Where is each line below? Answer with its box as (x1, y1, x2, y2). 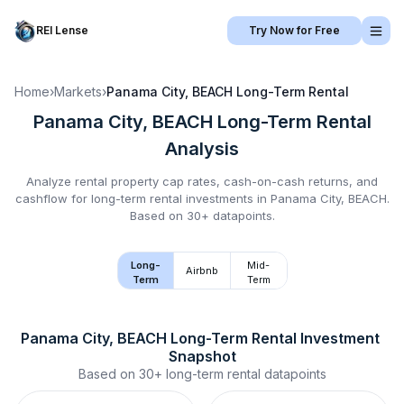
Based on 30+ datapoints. (129, 208, 275, 223)
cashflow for (14, 191, 91, 206)
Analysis (165, 138, 239, 160)
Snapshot (168, 347, 236, 365)
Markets (54, 84, 102, 99)
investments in (181, 191, 271, 206)
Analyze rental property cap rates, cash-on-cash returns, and (26, 174, 378, 188)
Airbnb (186, 264, 218, 277)
